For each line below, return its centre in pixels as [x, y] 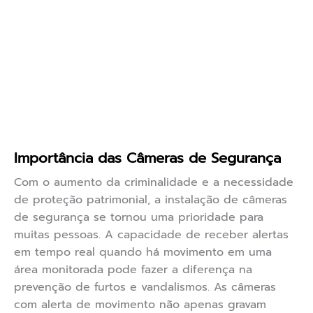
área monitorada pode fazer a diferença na [133, 270]
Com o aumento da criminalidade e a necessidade [154, 183]
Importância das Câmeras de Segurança [147, 158]
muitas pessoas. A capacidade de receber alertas [151, 235]
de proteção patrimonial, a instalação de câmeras [151, 200]
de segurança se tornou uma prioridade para [139, 218]
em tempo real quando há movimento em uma [143, 253]
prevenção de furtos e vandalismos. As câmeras [145, 287]
